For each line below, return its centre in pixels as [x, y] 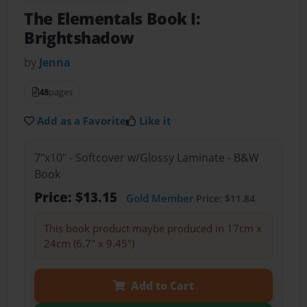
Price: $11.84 [224, 198]
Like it [156, 121]
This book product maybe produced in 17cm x [152, 228]
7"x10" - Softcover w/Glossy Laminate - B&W [146, 157]
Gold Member [159, 198]
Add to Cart [162, 285]
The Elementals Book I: [112, 19]
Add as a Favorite [82, 121]
